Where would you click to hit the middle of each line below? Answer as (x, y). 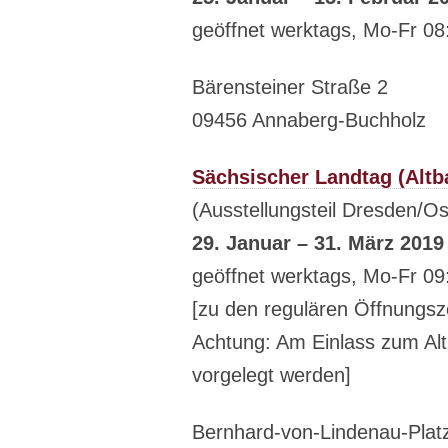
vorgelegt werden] (271, 375)
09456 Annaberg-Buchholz (309, 120)
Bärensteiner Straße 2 (290, 87)
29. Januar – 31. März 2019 (318, 243)
